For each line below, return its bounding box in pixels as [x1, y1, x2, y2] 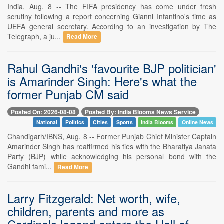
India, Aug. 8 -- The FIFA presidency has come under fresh [7, 1, 216, 11]
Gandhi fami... [7, 161, 54, 171]
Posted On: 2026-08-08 [11, 107, 76, 116]
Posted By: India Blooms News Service [85, 107, 196, 116]
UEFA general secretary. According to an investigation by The [7, 21, 216, 31]
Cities [92, 118, 108, 126]
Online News [181, 118, 213, 126]
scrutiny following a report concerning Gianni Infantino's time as [7, 11, 216, 21]
